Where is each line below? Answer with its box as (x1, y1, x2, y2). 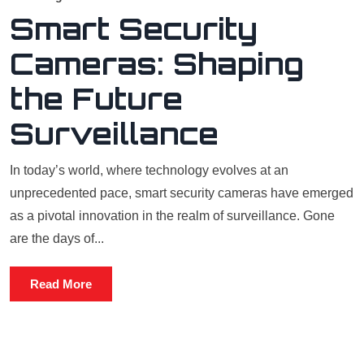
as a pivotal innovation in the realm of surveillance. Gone (10, 209, 335, 223)
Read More (30, 277, 92, 291)
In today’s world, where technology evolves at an (10, 163, 288, 177)
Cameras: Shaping (10, 45, 304, 82)
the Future (10, 80, 183, 117)
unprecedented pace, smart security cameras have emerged (10, 186, 353, 200)
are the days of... (10, 232, 104, 245)
